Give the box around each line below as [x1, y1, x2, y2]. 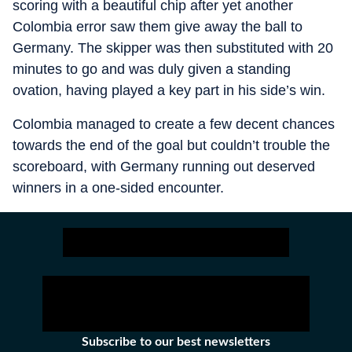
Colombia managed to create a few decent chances [13, 115, 335, 132]
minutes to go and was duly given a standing [13, 60, 291, 77]
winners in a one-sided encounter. [13, 179, 224, 196]
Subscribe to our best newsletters [82, 335, 270, 348]
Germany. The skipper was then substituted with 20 [13, 39, 333, 56]
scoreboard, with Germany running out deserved [13, 158, 315, 174]
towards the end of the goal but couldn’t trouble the [13, 137, 330, 153]
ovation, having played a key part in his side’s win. [13, 82, 325, 98]
